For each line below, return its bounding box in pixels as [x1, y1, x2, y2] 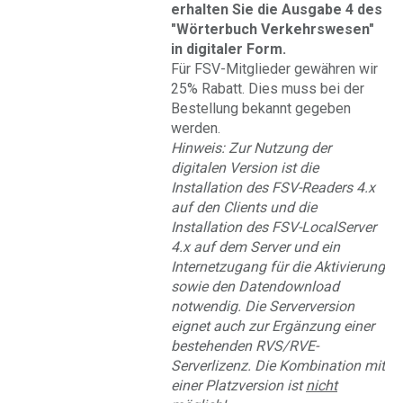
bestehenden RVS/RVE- [171, 337, 318, 354]
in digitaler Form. [171, 40, 286, 58]
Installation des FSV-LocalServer [171, 219, 376, 236]
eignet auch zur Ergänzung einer [171, 318, 374, 335]
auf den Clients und [171, 199, 298, 216]
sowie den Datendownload [171, 278, 339, 295]
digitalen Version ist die [171, 159, 318, 176]
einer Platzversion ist [171, 377, 306, 394]
